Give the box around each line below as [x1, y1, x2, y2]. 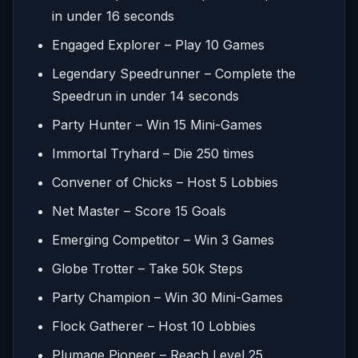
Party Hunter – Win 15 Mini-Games [52, 116, 262, 133]
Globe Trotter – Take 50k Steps [52, 260, 243, 276]
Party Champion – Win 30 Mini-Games [52, 288, 283, 305]
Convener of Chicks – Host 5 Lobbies [52, 173, 278, 190]
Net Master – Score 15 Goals [52, 202, 226, 219]
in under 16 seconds [52, 7, 174, 24]
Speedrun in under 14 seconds [52, 87, 239, 104]
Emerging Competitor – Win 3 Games [52, 231, 274, 248]
